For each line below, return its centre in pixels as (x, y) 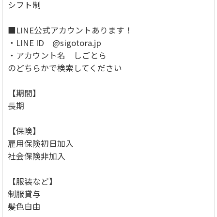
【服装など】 (32, 181)
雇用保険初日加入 (41, 143)
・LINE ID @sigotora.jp (54, 42)
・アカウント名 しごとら (57, 55)
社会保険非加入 (37, 156)
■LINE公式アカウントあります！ (70, 30)
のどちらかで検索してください (65, 68)
